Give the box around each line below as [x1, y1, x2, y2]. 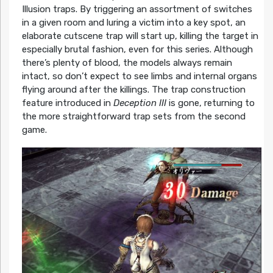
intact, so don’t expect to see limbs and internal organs [21, 71, 257, 82]
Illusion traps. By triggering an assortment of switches [21, 4, 252, 15]
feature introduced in [21, 97, 113, 109]
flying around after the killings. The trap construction [21, 84, 246, 96]
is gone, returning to [166, 97, 255, 109]
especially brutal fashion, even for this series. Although [21, 44, 253, 55]
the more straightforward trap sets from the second [21, 111, 246, 122]
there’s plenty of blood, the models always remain [21, 57, 232, 69]
